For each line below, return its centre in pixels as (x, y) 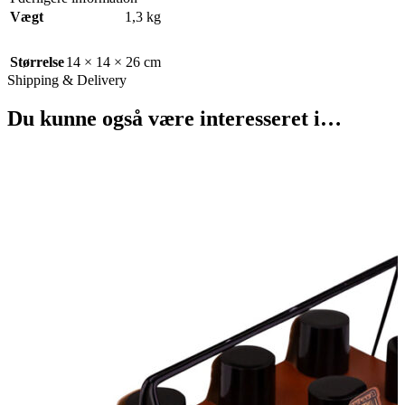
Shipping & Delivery (67, 80)
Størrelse (37, 62)
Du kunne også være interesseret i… (174, 118)
